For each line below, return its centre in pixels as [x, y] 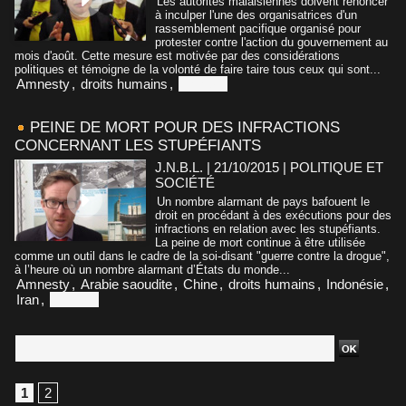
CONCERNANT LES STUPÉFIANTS [138, 145]
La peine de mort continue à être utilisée [260, 242]
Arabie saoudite [126, 284]
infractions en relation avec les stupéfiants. [268, 228]
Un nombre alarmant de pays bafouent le [263, 201]
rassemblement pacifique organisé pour [258, 28]
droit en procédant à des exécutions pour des [273, 215]
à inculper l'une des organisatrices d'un [256, 14]
